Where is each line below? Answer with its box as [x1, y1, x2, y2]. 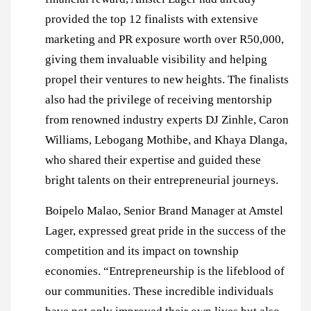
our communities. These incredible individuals [45, 284, 274, 298]
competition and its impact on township [45, 244, 239, 258]
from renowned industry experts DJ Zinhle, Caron [45, 112, 289, 126]
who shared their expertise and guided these [45, 153, 261, 167]
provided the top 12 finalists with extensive [45, 12, 258, 26]
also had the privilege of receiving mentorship [45, 92, 272, 106]
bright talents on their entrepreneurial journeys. [45, 173, 278, 187]
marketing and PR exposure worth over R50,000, [45, 32, 284, 46]
